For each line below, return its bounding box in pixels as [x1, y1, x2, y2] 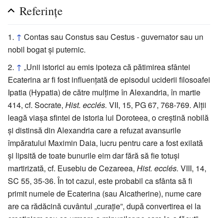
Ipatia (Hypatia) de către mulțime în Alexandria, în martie [8, 86, 200, 98]
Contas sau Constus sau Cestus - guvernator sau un [24, 31, 203, 42]
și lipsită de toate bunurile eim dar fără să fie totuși [8, 149, 180, 161]
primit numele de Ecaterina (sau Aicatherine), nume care [8, 187, 201, 199]
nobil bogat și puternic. [8, 43, 86, 55]
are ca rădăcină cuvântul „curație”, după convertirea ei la [8, 200, 201, 212]
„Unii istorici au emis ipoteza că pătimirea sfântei [24, 61, 190, 73]
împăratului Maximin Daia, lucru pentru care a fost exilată [8, 137, 203, 148]
